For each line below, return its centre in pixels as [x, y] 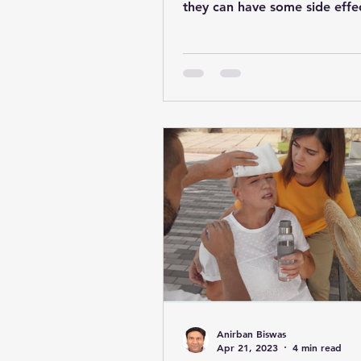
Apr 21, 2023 [247, 348]
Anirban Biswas [251, 333]
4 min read [317, 348]
